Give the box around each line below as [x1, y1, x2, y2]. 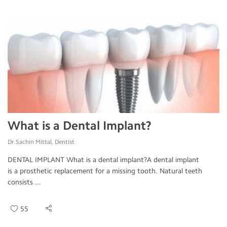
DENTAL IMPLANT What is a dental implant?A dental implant [8, 156, 199, 164]
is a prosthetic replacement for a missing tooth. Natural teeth [8, 167, 202, 175]
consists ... [8, 178, 41, 186]
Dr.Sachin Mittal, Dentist [8, 138, 74, 145]
